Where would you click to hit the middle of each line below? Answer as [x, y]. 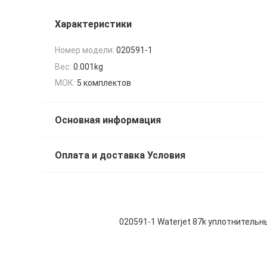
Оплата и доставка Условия [120, 155]
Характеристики [93, 24]
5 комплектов [104, 83]
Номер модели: [85, 50]
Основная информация [108, 120]
